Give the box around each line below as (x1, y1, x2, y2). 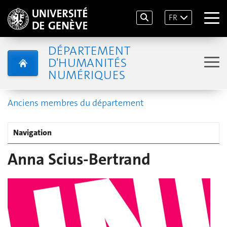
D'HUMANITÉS (48, 55, 127, 71)
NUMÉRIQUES (48, 67, 125, 83)
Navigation (13, 127, 52, 138)
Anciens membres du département (8, 97, 144, 109)
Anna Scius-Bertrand (8, 149, 150, 170)
